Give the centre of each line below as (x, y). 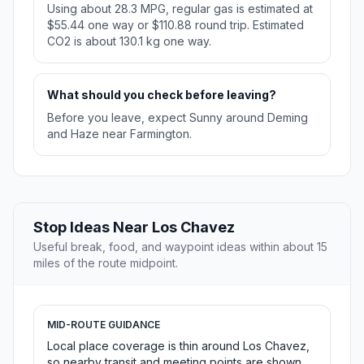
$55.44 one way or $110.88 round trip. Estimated (175, 25)
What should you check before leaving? (162, 95)
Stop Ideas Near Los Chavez (134, 227)
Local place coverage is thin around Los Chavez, (178, 346)
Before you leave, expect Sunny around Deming (178, 118)
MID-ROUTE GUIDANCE (104, 325)
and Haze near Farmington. (119, 134)
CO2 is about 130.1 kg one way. (129, 41)
